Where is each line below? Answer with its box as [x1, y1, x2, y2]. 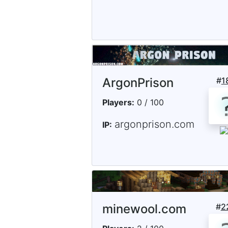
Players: [102, 97, 134, 108]
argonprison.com [115, 118, 194, 131]
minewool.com [102, 201, 186, 216]
